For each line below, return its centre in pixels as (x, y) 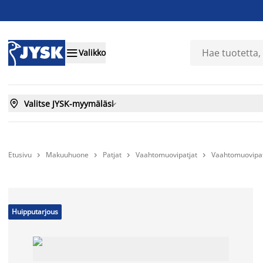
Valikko (92, 53)
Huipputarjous (35, 212)
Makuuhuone (67, 155)
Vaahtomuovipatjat (166, 155)
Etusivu (20, 154)
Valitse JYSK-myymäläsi (69, 103)
